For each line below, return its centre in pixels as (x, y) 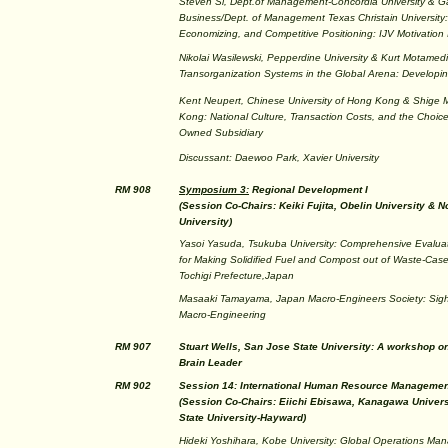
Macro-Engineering (222, 314)
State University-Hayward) (242, 417)
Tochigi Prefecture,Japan (236, 275)
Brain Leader (210, 362)
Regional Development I (308, 189)
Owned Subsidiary (221, 132)
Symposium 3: (214, 189)
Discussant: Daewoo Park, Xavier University (279, 157)
